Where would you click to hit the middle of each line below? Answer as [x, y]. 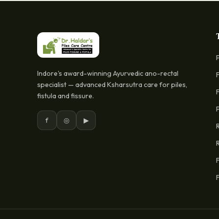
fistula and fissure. [66, 96]
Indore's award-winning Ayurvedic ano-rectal [108, 74]
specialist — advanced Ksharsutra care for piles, [112, 85]
